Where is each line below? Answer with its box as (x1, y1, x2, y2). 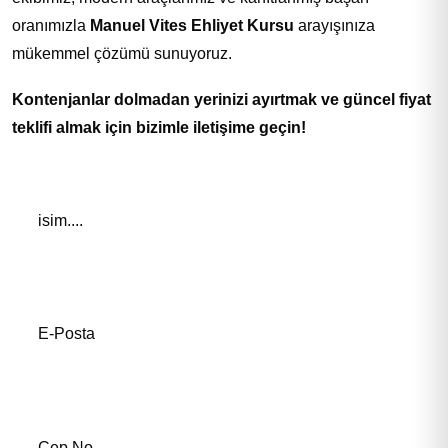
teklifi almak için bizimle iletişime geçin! (12, 118, 306, 136)
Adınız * (12, 161, 67, 179)
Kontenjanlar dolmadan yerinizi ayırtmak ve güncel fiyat (12, 90, 431, 108)
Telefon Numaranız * (12, 387, 156, 405)
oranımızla (12, 16, 90, 34)
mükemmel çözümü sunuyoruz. (12, 44, 232, 62)
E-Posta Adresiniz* (12, 274, 145, 292)
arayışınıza (294, 16, 375, 34)
